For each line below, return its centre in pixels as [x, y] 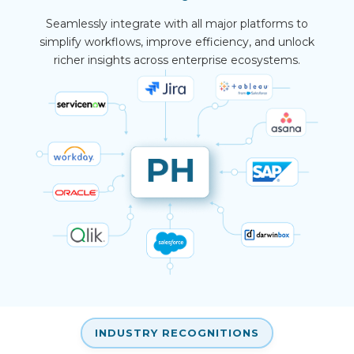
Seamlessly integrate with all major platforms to [177, 23]
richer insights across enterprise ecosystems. [177, 60]
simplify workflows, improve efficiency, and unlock [177, 41]
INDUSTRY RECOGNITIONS [177, 332]
